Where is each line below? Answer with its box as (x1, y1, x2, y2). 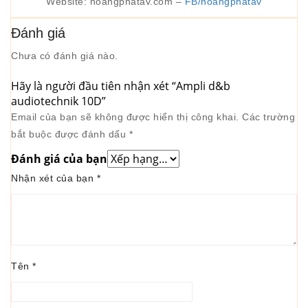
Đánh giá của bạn (11, 151, 107, 166)
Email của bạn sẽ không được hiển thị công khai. (11, 111, 239, 122)
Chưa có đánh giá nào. (11, 50, 118, 61)
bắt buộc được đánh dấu (11, 129, 129, 140)
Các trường (239, 111, 295, 122)
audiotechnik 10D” (11, 93, 106, 109)
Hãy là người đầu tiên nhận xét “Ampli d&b (11, 78, 230, 93)
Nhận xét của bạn (11, 173, 97, 184)
